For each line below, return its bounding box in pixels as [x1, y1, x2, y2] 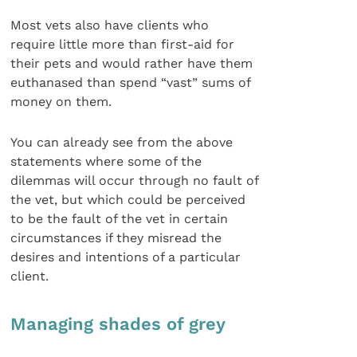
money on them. [10, 94, 112, 110]
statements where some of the [10, 153, 202, 169]
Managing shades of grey [10, 313, 226, 334]
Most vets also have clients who [10, 18, 210, 33]
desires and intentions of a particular [10, 249, 241, 265]
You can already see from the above [10, 134, 233, 150]
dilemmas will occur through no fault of [10, 172, 260, 188]
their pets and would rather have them [10, 56, 253, 72]
